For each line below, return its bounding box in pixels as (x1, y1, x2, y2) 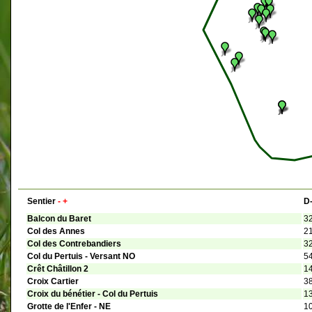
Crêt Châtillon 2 (27, 264, 88, 274)
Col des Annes (27, 226, 85, 237)
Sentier (27, 196, 56, 207)
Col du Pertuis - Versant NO (27, 251, 135, 262)
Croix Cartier (27, 276, 79, 287)
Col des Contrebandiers (27, 239, 121, 249)
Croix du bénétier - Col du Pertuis (27, 289, 158, 299)
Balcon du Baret (27, 214, 91, 224)
